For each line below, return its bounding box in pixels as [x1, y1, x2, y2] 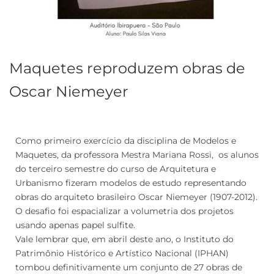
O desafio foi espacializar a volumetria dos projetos [15, 205, 234, 217]
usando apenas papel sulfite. [15, 219, 135, 231]
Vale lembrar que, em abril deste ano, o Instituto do [15, 233, 234, 245]
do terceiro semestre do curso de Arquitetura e [15, 163, 216, 174]
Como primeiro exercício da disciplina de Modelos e [15, 135, 236, 146]
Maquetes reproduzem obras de [9, 59, 245, 77]
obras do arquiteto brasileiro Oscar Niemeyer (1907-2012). [15, 191, 257, 202]
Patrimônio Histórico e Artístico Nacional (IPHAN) [15, 247, 229, 259]
